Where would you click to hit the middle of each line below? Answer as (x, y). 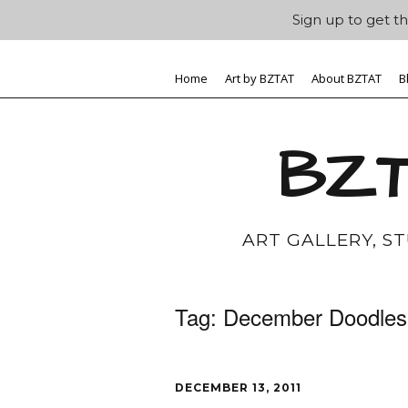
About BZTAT (347, 79)
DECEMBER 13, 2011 (238, 387)
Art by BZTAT (260, 79)
